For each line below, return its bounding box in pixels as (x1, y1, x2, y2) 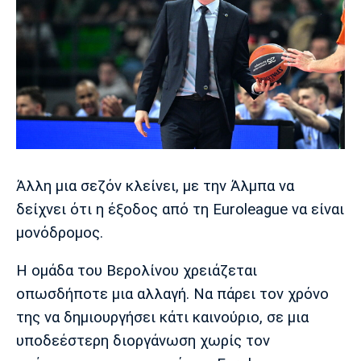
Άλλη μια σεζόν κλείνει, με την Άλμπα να (16, 176, 294, 195)
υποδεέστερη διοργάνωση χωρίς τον (16, 332, 270, 351)
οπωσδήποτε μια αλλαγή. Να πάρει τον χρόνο (16, 285, 329, 304)
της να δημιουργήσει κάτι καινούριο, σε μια (16, 309, 309, 327)
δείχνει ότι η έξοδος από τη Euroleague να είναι (16, 200, 344, 218)
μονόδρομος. (16, 223, 103, 242)
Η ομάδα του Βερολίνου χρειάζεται (16, 262, 257, 280)
